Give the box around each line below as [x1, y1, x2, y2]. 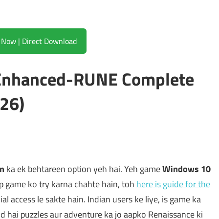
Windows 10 [162, 162, 211, 176]
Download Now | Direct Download [22, 35, 77, 47]
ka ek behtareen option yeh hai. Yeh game [4, 162, 162, 176]
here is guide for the [136, 177, 210, 191]
